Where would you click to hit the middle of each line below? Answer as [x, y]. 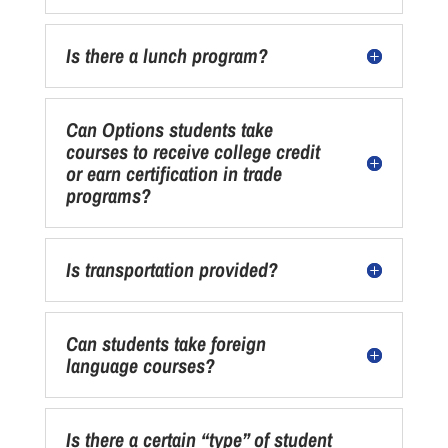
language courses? [140, 365]
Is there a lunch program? [166, 55]
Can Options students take [169, 129]
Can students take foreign [165, 343]
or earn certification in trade [173, 173]
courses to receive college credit [192, 151]
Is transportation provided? [171, 269]
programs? [108, 195]
